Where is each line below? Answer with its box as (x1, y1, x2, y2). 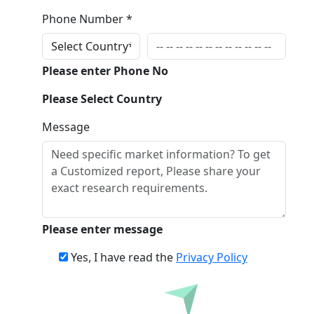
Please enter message (42, 221, 163, 237)
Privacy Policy (176, 250, 247, 265)
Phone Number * (42, 11, 132, 27)
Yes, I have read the (71, 250, 176, 265)
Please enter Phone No (42, 63, 168, 78)
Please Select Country (42, 91, 162, 107)
